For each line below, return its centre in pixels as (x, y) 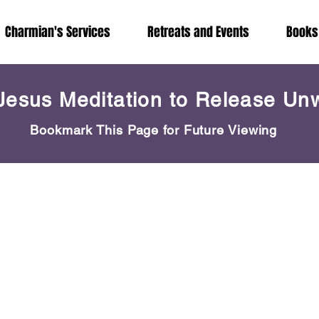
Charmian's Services (58, 32)
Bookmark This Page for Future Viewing (154, 130)
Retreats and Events (198, 32)
